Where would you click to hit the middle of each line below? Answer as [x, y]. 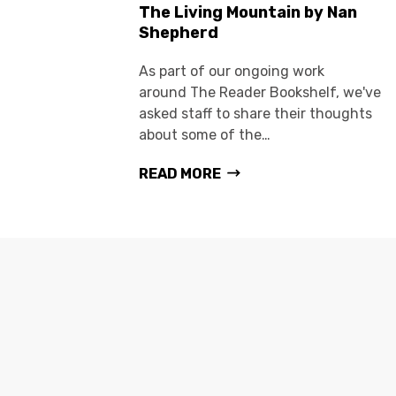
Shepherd [179, 33]
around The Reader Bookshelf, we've [260, 93]
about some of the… [205, 135]
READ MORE [180, 174]
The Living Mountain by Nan [248, 13]
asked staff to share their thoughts [255, 114]
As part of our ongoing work [232, 72]
